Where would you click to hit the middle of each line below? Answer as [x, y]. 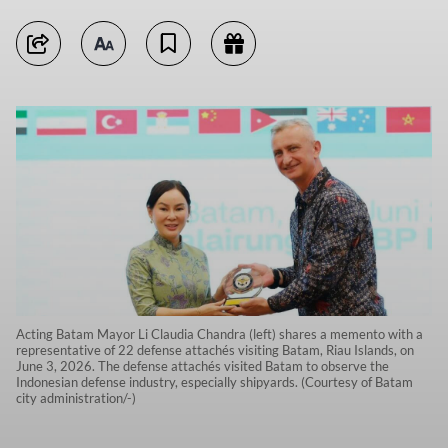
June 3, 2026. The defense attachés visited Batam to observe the [202, 366]
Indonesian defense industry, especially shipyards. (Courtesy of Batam [214, 382]
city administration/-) [76, 398]
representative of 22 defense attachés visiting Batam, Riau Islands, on [215, 350]
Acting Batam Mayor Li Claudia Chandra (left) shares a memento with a [219, 334]
